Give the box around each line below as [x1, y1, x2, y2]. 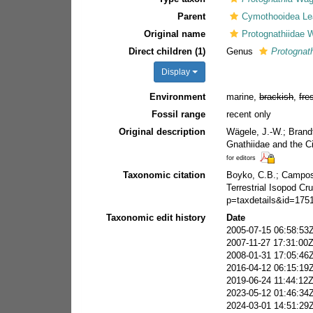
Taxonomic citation [123, 169, 206, 180]
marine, [226, 91, 260, 102]
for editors [226, 153, 256, 161]
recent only [226, 108, 272, 119]
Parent [177, 10, 206, 22]
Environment [150, 91, 206, 102]
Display [161, 66, 193, 77]
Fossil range [152, 108, 206, 119]
